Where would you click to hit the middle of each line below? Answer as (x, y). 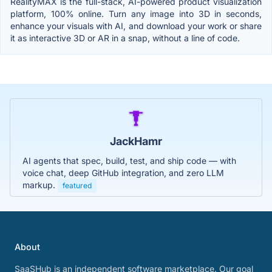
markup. (40, 185)
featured (77, 185)
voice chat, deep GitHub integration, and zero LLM (123, 172)
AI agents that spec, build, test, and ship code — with (129, 160)
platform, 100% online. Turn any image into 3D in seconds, (136, 13)
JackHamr (136, 141)
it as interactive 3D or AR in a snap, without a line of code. (125, 38)
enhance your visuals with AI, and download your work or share (136, 25)
